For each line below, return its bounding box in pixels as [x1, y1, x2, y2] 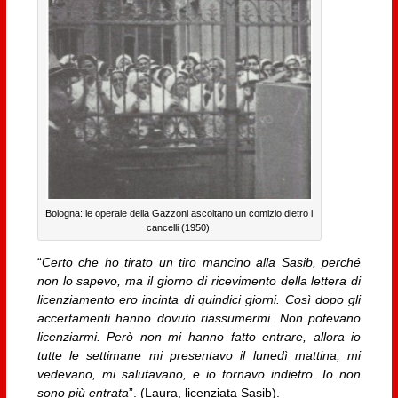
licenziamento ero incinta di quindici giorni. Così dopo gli [36, 292, 362, 307]
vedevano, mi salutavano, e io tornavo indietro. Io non [36, 367, 362, 382]
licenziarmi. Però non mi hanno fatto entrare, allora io [36, 330, 362, 345]
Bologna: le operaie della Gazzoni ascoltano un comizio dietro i [45, 208, 314, 219]
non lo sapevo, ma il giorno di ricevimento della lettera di [36, 274, 362, 289]
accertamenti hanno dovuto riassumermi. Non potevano [36, 311, 362, 326]
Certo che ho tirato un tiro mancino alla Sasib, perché [41, 255, 362, 270]
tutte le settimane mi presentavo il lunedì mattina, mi [36, 348, 362, 363]
